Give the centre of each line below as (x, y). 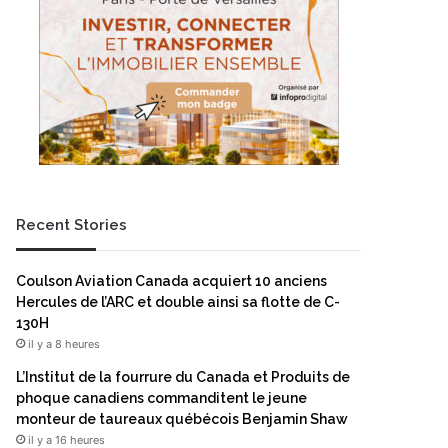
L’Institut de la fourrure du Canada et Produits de (183, 377)
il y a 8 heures (64, 344)
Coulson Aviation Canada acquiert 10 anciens (171, 281)
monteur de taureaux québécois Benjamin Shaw (182, 419)
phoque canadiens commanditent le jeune (161, 398)
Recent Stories (71, 225)
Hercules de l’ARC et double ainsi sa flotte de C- (178, 302)
